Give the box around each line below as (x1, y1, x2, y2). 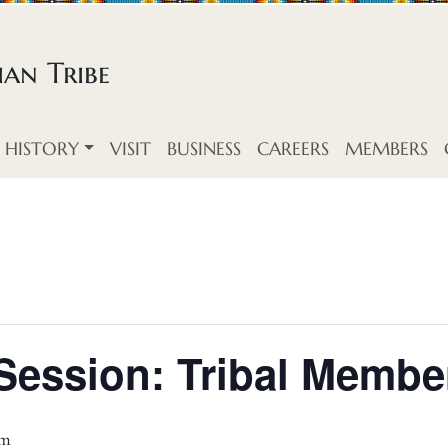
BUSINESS (167, 137, 242, 160)
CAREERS (257, 137, 330, 160)
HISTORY (5, 137, 80, 160)
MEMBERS (345, 137, 429, 160)
